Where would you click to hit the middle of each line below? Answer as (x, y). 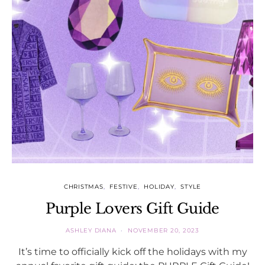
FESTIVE (124, 187)
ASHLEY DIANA (91, 231)
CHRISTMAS (83, 187)
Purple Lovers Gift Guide (132, 209)
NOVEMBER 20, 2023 (164, 231)
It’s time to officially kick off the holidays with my (132, 252)
